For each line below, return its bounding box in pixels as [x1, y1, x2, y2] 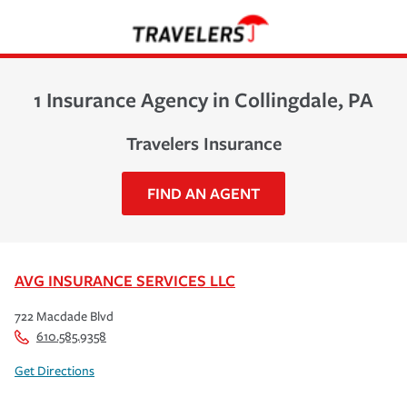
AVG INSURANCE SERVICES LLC [15, 269, 235, 291]
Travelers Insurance [125, 130, 282, 155]
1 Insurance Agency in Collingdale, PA [34, 84, 373, 114]
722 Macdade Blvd [15, 308, 114, 324]
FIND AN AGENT [147, 182, 260, 203]
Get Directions [15, 362, 94, 379]
